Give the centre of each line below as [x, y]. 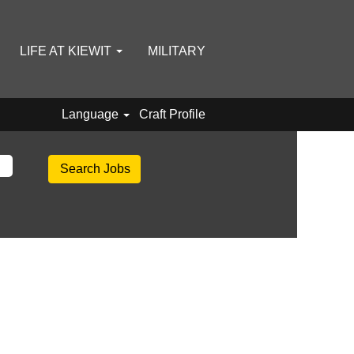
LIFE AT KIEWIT [67, 51]
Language [91, 114]
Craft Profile [172, 114]
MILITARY [177, 51]
